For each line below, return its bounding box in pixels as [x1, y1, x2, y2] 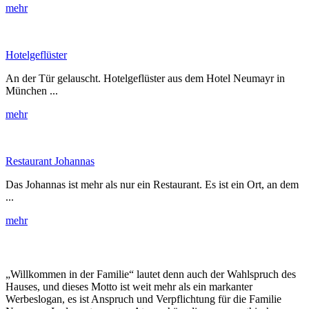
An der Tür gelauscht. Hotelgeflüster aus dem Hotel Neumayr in [6, 72, 285, 84]
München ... [6, 84, 58, 97]
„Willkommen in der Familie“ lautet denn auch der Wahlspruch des [6, 268, 296, 280]
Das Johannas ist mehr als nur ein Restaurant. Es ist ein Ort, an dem [6, 178, 299, 190]
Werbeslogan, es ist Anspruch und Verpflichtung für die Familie [6, 292, 281, 305]
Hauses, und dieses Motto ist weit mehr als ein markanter [6, 280, 252, 292]
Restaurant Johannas [6, 154, 94, 167]
